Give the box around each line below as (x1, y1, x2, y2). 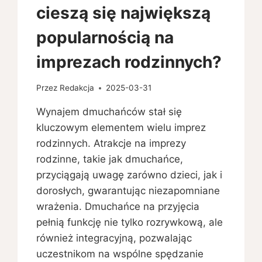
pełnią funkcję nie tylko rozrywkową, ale (36, 216, 223, 229)
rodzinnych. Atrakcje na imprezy (36, 137, 187, 150)
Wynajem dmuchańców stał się (36, 106, 182, 118)
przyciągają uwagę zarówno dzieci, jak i (36, 169, 223, 181)
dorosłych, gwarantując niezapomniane (36, 185, 220, 197)
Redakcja (59, 83, 94, 93)
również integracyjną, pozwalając (36, 232, 192, 244)
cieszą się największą (36, 2, 211, 23)
